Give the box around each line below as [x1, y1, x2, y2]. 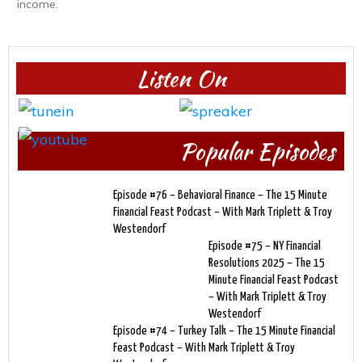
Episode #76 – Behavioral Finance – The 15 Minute [113, 188, 327, 201]
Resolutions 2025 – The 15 [208, 256, 325, 269]
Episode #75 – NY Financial [208, 239, 321, 252]
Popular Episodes [179, 134, 335, 167]
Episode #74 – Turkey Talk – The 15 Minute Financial [113, 324, 335, 337]
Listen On [136, 61, 226, 95]
